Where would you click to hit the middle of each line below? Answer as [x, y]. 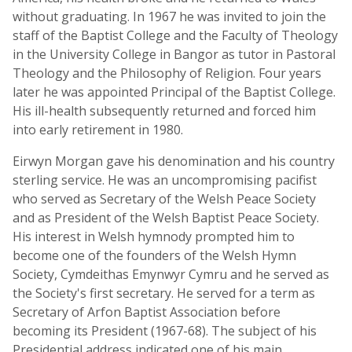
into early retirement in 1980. [98, 130]
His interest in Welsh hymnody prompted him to [154, 236]
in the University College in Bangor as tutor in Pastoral [174, 54]
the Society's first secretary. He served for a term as [164, 293]
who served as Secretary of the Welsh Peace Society [164, 199]
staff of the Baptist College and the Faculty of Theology [175, 35]
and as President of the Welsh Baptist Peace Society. [166, 218]
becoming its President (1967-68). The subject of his [165, 331]
